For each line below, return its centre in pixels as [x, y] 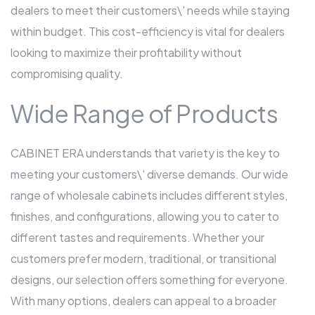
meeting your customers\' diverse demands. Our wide [149, 174]
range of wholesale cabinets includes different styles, [149, 195]
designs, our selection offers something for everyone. [149, 280]
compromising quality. [67, 74]
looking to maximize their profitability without [126, 53]
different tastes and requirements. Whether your [137, 238]
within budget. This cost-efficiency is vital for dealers [148, 32]
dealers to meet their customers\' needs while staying [150, 11]
